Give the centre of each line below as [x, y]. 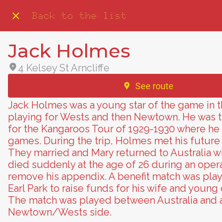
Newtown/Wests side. [60, 212]
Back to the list [79, 16]
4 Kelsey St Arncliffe [64, 68]
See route [154, 86]
